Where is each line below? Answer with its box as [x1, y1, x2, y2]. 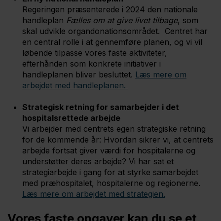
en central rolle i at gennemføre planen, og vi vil [22, 37, 202, 47]
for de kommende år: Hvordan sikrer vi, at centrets [22, 135, 214, 145]
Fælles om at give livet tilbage [66, 15, 178, 26]
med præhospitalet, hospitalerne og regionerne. [22, 178, 200, 188]
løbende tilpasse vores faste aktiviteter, [22, 48, 167, 58]
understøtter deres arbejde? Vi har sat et [22, 156, 174, 167]
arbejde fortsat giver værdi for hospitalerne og [22, 146, 195, 156]
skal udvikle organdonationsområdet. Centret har [22, 26, 208, 37]
